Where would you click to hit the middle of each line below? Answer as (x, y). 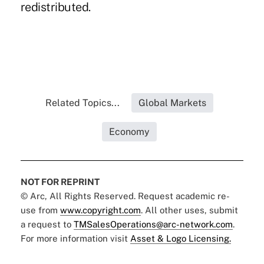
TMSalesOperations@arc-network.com (153, 225)
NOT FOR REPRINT (60, 182)
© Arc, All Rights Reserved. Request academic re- (125, 196)
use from (40, 210)
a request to (47, 225)
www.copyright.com (100, 210)
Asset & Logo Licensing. (180, 239)
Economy (130, 132)
